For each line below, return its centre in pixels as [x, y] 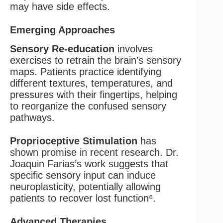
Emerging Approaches [62, 30]
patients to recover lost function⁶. [83, 198]
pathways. [32, 117]
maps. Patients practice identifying [86, 71]
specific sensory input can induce [83, 175]
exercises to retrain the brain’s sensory [96, 60]
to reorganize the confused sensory [88, 106]
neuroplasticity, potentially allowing [85, 186]
